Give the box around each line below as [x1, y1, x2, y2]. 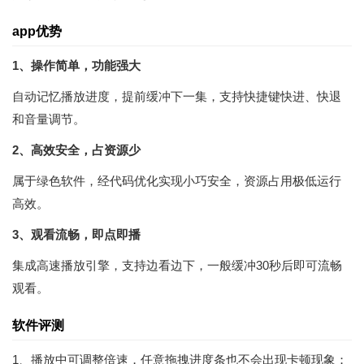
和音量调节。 [12, 111, 85, 126]
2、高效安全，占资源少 [12, 142, 141, 157]
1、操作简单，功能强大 [12, 58, 141, 72]
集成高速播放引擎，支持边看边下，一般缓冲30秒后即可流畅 [12, 258, 342, 272]
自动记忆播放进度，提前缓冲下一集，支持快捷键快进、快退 [12, 89, 341, 103]
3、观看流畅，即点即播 [12, 227, 141, 241]
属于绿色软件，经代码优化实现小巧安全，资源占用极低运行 [12, 173, 341, 188]
